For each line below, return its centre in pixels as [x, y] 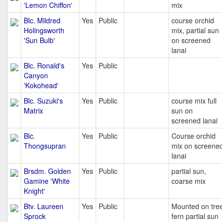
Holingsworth [44, 30]
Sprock [35, 216]
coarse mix [189, 181]
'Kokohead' [41, 85]
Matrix [33, 111]
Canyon [36, 75]
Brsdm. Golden [47, 171]
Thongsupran [45, 146]
